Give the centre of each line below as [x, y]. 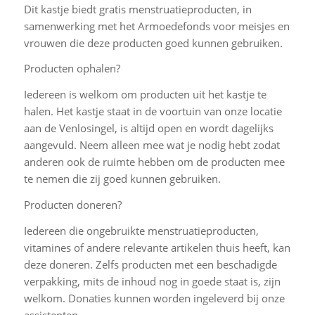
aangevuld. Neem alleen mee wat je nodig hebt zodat [152, 145]
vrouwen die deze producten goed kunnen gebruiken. [153, 43]
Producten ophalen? [72, 69]
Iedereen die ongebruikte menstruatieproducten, [141, 230]
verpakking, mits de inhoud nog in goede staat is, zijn [152, 281]
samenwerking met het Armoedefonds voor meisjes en [156, 26]
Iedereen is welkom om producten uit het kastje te [145, 95]
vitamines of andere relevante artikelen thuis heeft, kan [157, 247]
